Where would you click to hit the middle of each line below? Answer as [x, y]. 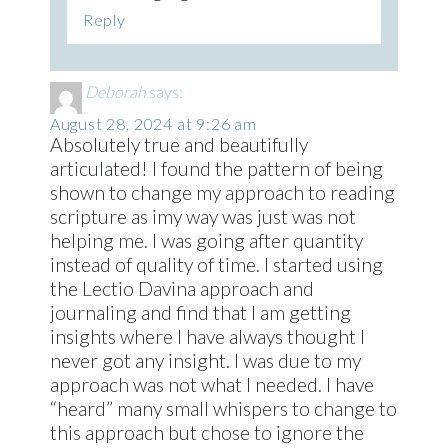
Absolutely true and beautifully [178, 144]
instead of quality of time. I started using [216, 264]
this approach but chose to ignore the [206, 432]
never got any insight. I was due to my [205, 360]
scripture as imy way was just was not [202, 216]
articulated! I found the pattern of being [216, 168]
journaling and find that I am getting [200, 312]
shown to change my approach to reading [222, 192]
